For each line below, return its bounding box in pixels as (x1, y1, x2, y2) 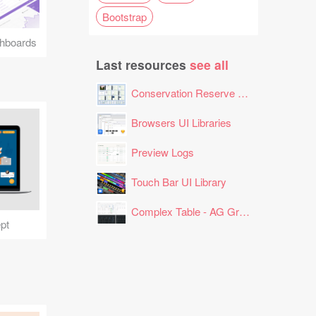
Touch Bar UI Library (131, 174, 226, 190)
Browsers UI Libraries (131, 115, 231, 130)
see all (190, 56, 229, 74)
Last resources (96, 56, 190, 74)
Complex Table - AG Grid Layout (131, 204, 239, 219)
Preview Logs (131, 145, 194, 160)
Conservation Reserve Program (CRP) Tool (131, 85, 238, 101)
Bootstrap (102, 9, 147, 25)
